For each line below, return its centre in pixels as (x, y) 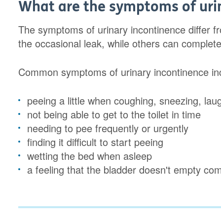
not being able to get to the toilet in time (114, 114)
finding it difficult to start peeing (97, 142)
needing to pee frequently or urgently (110, 128)
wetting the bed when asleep (91, 156)
